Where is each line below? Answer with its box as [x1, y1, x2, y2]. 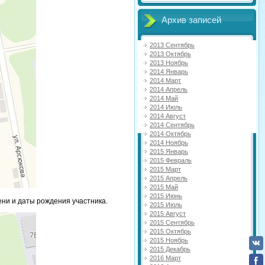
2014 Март [150, 77, 181, 84]
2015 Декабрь [150, 245, 190, 253]
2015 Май [150, 183, 178, 190]
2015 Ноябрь [150, 237, 188, 244]
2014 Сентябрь [150, 121, 195, 128]
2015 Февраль [150, 157, 192, 164]
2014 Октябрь [150, 130, 191, 137]
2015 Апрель [150, 174, 188, 182]
